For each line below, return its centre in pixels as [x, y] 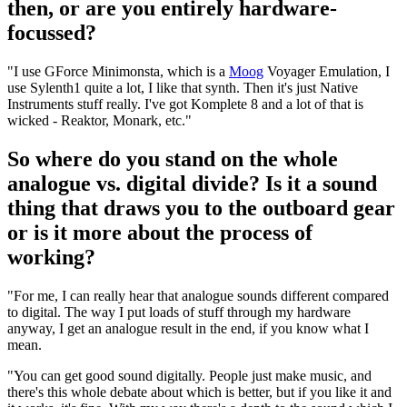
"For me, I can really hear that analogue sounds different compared [198, 296]
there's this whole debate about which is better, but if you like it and [199, 392]
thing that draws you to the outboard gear [201, 208]
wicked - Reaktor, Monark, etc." [99, 121]
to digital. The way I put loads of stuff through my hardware [179, 313]
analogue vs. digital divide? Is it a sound [192, 184]
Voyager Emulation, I [327, 72]
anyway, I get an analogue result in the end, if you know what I [188, 329]
